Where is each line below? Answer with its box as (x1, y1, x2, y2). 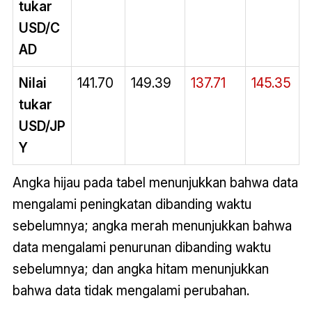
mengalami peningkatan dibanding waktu (12, 196, 251, 213)
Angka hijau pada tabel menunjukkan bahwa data (12, 174, 298, 192)
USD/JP (18, 118, 65, 135)
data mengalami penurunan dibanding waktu (12, 239, 271, 256)
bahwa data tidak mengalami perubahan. (12, 282, 249, 299)
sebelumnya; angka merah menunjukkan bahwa (12, 217, 292, 235)
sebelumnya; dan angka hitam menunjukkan (12, 260, 269, 278)
